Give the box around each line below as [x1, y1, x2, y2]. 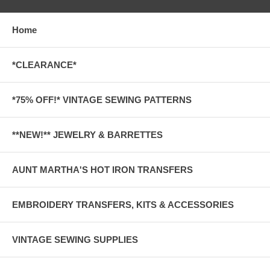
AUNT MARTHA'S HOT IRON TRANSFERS [12, 164, 193, 175]
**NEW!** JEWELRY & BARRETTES [12, 129, 163, 140]
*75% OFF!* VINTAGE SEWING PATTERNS [12, 94, 192, 105]
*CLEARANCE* [12, 59, 77, 70]
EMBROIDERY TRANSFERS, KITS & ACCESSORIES [12, 199, 234, 210]
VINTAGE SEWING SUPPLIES [12, 234, 138, 245]
